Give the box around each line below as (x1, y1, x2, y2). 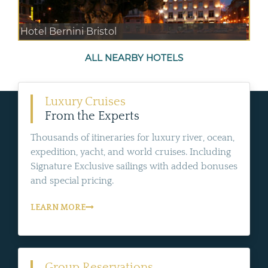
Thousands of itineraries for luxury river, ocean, (31, 132, 234, 143)
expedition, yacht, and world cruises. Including (31, 146, 231, 157)
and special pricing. (31, 175, 114, 186)
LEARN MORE (31, 202, 86, 212)
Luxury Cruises (45, 95, 126, 108)
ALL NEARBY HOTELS (85, 51, 183, 63)
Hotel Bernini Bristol (20, 25, 117, 37)
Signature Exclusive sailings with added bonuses (31, 160, 237, 172)
